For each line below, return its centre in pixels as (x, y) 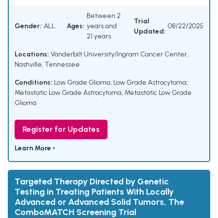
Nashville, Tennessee (47, 65)
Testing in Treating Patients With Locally (94, 192)
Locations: (32, 54)
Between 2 (104, 16)
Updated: (150, 31)
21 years (99, 36)
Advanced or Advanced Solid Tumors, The (99, 202)
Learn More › (35, 148)
